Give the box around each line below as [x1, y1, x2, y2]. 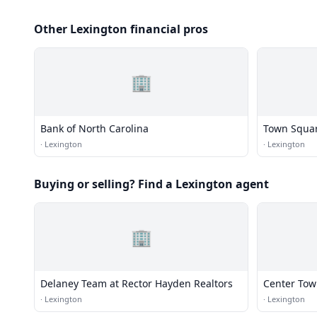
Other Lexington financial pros [34, 21, 208, 37]
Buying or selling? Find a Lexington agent [34, 176, 269, 192]
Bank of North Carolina [40, 122, 149, 135]
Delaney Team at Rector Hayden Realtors [40, 277, 233, 290]
